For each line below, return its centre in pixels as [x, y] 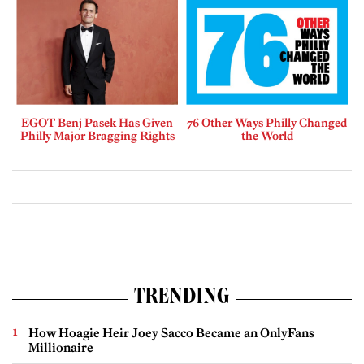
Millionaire [61, 348]
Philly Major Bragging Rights [97, 136]
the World [267, 136]
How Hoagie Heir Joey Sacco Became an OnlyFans [171, 333]
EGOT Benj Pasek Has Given [97, 123]
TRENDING [182, 299]
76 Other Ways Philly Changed [267, 123]
